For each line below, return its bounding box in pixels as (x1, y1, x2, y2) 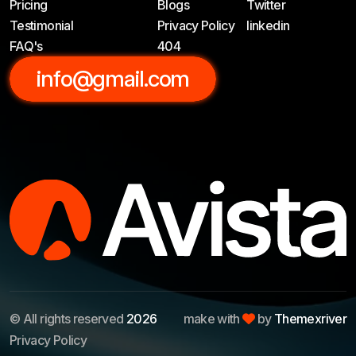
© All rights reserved (10, 311, 126, 327)
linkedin (246, 17, 290, 33)
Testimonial (10, 17, 73, 33)
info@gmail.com (37, 65, 190, 92)
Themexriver (274, 311, 346, 327)
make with (183, 311, 243, 327)
